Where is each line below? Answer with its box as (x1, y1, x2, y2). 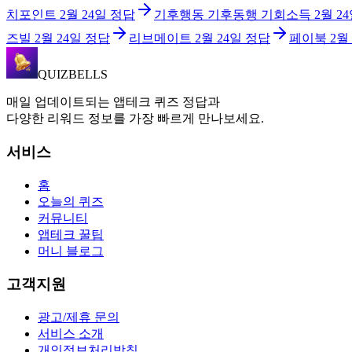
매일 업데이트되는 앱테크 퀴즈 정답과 (6, 95, 220, 109)
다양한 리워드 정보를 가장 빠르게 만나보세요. (6, 112, 264, 126)
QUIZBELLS (38, 68, 108, 82)
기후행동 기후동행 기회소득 (154, 8, 311, 22)
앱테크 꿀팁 (38, 227, 104, 241)
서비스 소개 (38, 327, 104, 341)
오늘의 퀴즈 (38, 194, 104, 208)
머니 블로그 (38, 244, 104, 258)
